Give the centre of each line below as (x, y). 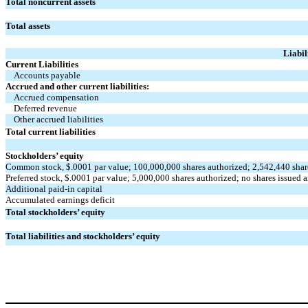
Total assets (28, 25)
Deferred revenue (45, 108)
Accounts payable (47, 75)
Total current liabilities (51, 131)
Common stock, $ (38, 166)
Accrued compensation (56, 97)
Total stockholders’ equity (55, 212)
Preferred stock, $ (37, 177)
